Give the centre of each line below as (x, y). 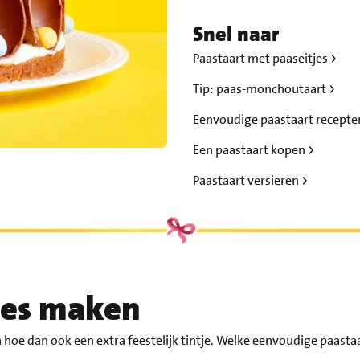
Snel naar (235, 34)
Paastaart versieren (247, 180)
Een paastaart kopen (250, 150)
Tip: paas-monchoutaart (260, 89)
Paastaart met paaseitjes (261, 58)
